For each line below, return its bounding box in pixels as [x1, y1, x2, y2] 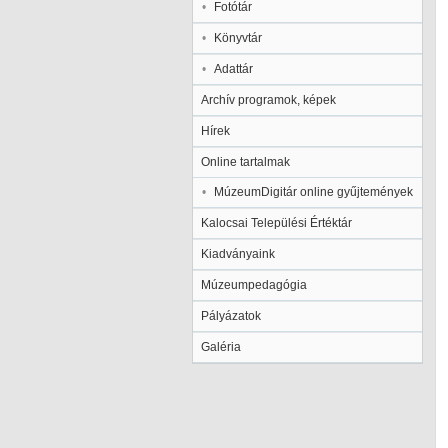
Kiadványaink [201, 247, 275, 261]
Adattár [214, 62, 253, 76]
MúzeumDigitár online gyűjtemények [214, 185, 413, 199]
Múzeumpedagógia [201, 278, 307, 292]
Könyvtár [214, 31, 262, 45]
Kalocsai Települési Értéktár [201, 216, 352, 230]
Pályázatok [201, 309, 261, 323]
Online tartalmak [201, 155, 290, 169]
